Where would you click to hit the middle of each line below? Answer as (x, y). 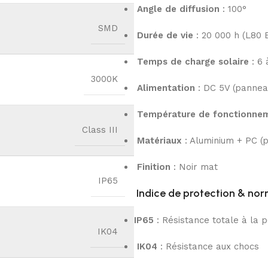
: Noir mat (194, 167)
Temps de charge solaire (193, 62)
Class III (100, 130)
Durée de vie (165, 36)
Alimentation (166, 88)
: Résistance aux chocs (208, 247)
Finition (154, 167)
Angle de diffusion (178, 9)
